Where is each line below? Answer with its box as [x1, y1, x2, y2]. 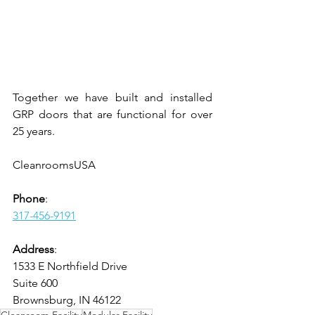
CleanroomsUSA [13, 158, 96, 172]
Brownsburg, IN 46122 [13, 293, 121, 307]
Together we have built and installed [13, 91, 212, 105]
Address [13, 243, 54, 257]
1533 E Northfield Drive [13, 259, 127, 274]
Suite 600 [13, 276, 58, 290]
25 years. [13, 124, 55, 139]
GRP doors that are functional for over [13, 108, 212, 122]
